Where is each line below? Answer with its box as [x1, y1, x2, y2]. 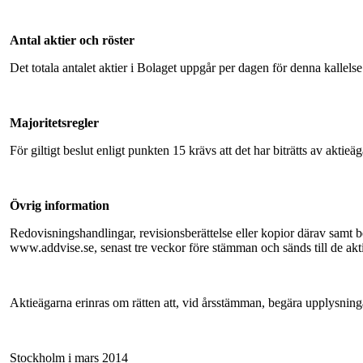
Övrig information [10, 198, 109, 212]
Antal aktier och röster [10, 32, 135, 47]
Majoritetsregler [10, 115, 99, 130]
